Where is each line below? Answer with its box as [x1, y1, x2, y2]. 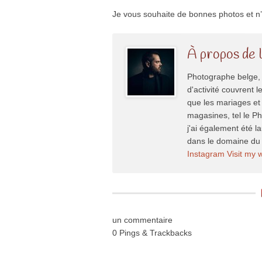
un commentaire [112, 215, 173, 225]
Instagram [187, 149, 225, 158]
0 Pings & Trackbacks [112, 227, 192, 237]
